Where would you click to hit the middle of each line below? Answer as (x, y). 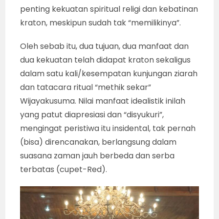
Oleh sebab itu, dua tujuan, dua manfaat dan (105, 46)
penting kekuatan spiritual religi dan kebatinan (109, 9)
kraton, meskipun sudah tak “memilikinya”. (101, 23)
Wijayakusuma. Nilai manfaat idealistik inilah (103, 101)
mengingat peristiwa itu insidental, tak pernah (108, 129)
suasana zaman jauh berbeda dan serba (98, 156)
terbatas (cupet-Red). (64, 170)
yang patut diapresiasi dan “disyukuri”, (92, 115)
